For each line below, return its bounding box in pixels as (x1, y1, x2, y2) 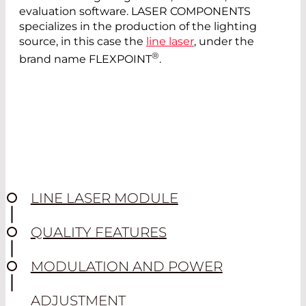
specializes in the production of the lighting (19, 20, 257, 33)
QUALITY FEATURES (30, 224, 167, 241)
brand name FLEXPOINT (19, 53, 152, 66)
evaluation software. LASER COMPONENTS (19, 5, 251, 18)
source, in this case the (19, 35, 146, 48)
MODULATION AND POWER (30, 258, 223, 275)
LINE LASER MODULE (30, 190, 178, 207)
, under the (194, 35, 254, 48)
